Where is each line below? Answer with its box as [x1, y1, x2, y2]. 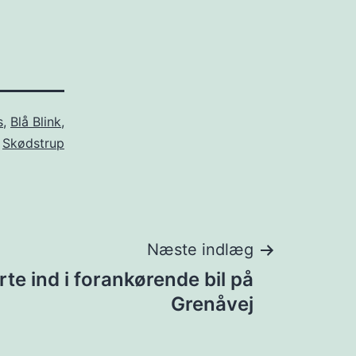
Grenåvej [171, 292, 253, 316]
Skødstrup [2, 135, 64, 152]
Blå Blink [10, 114, 61, 130]
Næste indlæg [147, 240, 253, 260]
